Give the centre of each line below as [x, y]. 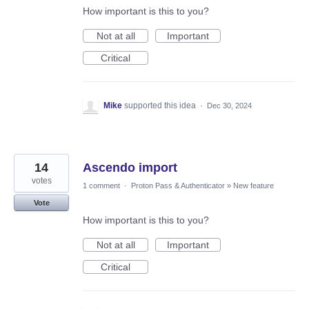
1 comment [101, 185]
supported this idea [161, 105]
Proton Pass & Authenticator [178, 185]
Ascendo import [130, 167]
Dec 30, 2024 [229, 105]
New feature [253, 185]
